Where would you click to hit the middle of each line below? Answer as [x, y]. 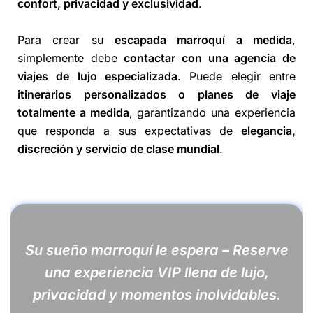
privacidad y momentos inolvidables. [156, 294]
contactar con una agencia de [210, 58]
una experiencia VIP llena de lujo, [156, 272]
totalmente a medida [73, 112]
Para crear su [66, 39]
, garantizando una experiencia [212, 112]
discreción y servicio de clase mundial [118, 148]
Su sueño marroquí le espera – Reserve [156, 250]
